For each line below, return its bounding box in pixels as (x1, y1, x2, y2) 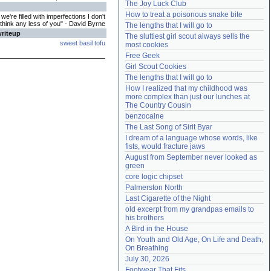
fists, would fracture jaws (125, 142, 205, 151)
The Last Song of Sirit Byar (125, 123, 212, 131)
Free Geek (125, 51, 160, 60)
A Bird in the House (125, 224, 188, 233)
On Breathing (125, 244, 169, 252)
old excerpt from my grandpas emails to (125, 205, 254, 214)
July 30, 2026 (125, 255, 169, 263)
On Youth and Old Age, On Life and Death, (125, 235, 263, 244)
